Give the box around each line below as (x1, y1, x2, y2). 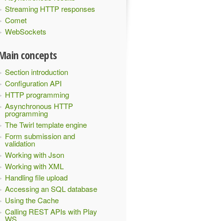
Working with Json (5, 149, 64, 160)
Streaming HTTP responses (5, 3, 95, 14)
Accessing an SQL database (5, 184, 97, 194)
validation (5, 138, 35, 148)
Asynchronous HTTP (5, 101, 73, 111)
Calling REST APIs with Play (5, 206, 97, 217)
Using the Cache (5, 195, 59, 205)
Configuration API (5, 78, 62, 88)
